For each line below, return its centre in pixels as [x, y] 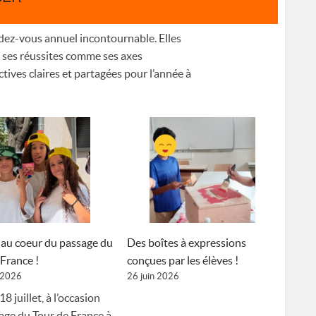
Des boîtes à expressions [187, 243]
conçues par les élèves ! [183, 261]
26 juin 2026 [153, 276]
